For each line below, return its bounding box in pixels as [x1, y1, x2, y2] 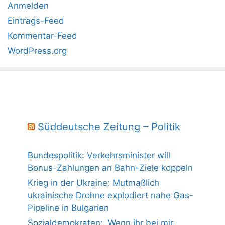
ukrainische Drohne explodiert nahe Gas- [28, 190, 193, 201]
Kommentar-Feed [8, 31, 77, 41]
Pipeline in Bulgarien [28, 203, 109, 213]
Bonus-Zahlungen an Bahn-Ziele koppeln [28, 163, 193, 173]
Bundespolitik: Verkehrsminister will [28, 150, 170, 161]
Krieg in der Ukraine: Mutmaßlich [28, 178, 159, 188]
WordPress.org [8, 46, 67, 56]
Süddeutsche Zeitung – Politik [38, 121, 180, 133]
